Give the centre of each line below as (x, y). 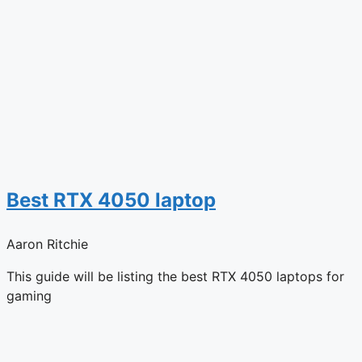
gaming (29, 295)
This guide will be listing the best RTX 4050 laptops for (175, 276)
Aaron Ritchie (47, 244)
